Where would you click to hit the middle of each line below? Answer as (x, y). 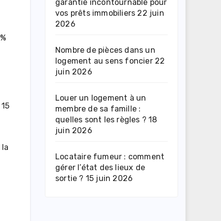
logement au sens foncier (104, 61)
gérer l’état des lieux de (100, 167)
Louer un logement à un (101, 98)
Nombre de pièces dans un (105, 50)
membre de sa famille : (98, 109)
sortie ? (70, 178)
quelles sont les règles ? (101, 119)
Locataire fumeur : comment (110, 156)
